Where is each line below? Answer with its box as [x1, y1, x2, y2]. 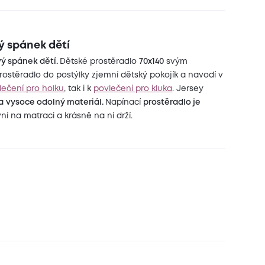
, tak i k [64, 85, 94, 92]
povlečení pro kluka [93, 85, 173, 92]
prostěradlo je [143, 98, 201, 106]
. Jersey [172, 85, 204, 92]
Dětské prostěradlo [60, 57, 140, 65]
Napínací [105, 98, 144, 106]
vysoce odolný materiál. [6, 98, 106, 106]
